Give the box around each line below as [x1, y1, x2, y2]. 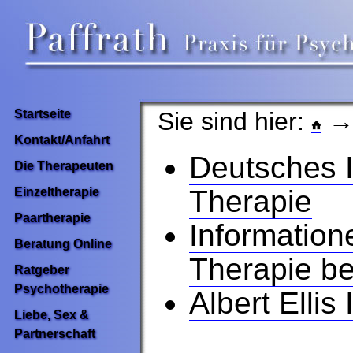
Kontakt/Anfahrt [14, 133, 110, 147]
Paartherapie [14, 211, 91, 225]
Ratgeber [14, 263, 69, 277]
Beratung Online [14, 237, 112, 251]
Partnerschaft [14, 327, 95, 340]
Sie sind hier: [158, 106, 311, 136]
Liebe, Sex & [14, 308, 89, 321]
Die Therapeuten [14, 159, 113, 173]
